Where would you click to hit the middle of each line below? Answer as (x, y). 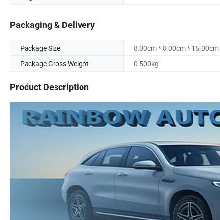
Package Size (40, 48)
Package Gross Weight (55, 64)
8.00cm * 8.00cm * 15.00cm (176, 48)
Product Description (49, 87)
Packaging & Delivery (52, 25)
